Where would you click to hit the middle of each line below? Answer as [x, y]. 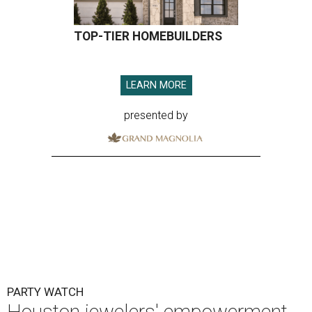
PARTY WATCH [45, 292]
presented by [156, 116]
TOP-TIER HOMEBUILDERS [148, 37]
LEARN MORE [156, 86]
